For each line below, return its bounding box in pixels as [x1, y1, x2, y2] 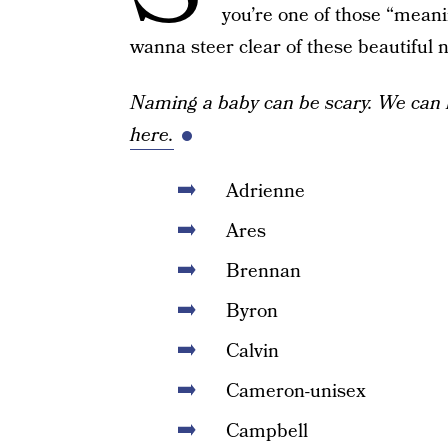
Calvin [225, 338, 279, 365]
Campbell [225, 418, 308, 445]
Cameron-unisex [225, 378, 366, 405]
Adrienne [225, 178, 305, 205]
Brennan [225, 258, 301, 285]
